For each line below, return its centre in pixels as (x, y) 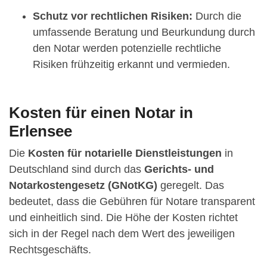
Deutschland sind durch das (77, 169)
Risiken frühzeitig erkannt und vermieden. (131, 64)
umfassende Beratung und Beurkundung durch (144, 32)
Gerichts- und (179, 169)
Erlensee (41, 131)
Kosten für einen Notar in (101, 112)
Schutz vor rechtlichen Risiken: (113, 16)
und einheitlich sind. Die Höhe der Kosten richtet (123, 217)
